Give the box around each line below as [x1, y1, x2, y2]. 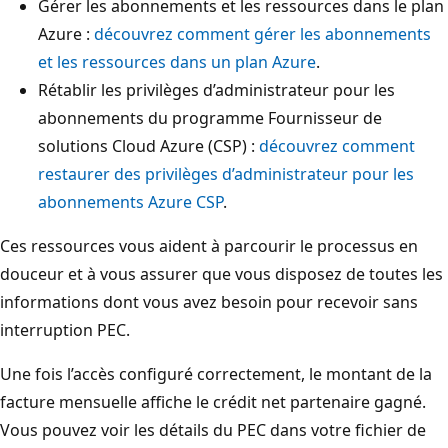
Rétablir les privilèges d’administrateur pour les [38, 78, 395, 101]
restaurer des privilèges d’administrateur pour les [38, 162, 414, 185]
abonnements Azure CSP [38, 190, 223, 213]
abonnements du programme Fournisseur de [38, 106, 382, 129]
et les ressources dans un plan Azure [38, 50, 316, 73]
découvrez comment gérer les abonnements [94, 22, 431, 45]
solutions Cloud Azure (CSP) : [38, 134, 259, 157]
